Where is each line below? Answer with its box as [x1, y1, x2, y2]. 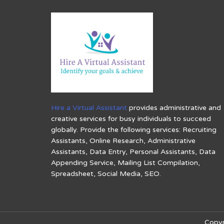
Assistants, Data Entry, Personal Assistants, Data [51, 147, 215, 156]
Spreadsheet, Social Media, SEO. [51, 169, 161, 178]
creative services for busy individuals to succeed [51, 114, 211, 123]
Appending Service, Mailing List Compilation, [51, 158, 200, 167]
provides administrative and [127, 103, 221, 112]
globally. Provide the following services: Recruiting [51, 125, 216, 134]
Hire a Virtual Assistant [51, 103, 127, 112]
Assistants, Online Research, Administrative [51, 136, 195, 145]
